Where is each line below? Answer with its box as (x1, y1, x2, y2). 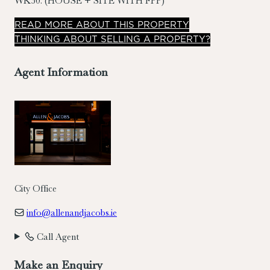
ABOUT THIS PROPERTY (73, 20, 189, 30)
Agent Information (14, 64, 108, 79)
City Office (14, 183, 57, 194)
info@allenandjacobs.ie (27, 207, 117, 218)
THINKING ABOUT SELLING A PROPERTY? (14, 34, 210, 44)
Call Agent (34, 231, 79, 242)
